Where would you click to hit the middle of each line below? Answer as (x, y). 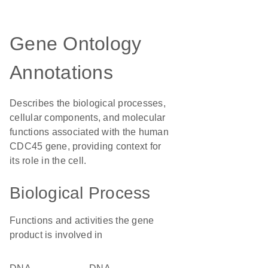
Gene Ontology (76, 44)
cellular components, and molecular (88, 118)
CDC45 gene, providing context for (86, 146)
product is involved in (56, 235)
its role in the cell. (48, 161)
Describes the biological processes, (88, 103)
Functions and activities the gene (82, 220)
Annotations (61, 72)
